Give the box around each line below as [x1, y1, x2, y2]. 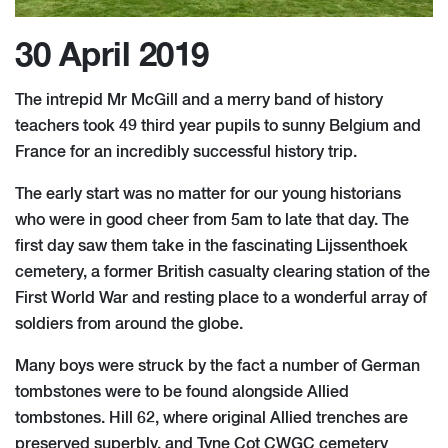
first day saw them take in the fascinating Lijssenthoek [15, 238, 408, 255]
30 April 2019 [15, 39, 209, 73]
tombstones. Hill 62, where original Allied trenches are [15, 410, 408, 427]
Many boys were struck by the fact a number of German [15, 358, 420, 375]
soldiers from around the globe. [15, 316, 243, 333]
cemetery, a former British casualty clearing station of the [15, 264, 430, 281]
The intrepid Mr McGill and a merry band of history [15, 92, 383, 109]
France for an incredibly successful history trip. [15, 144, 357, 161]
